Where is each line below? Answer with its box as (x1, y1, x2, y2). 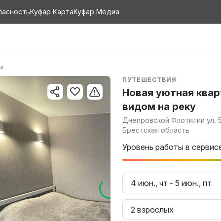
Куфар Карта (30, 7, 74, 16)
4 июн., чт (131, 178, 168, 188)
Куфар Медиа (74, 7, 119, 16)
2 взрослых (131, 205, 174, 215)
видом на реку (122, 101, 196, 112)
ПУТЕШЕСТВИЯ (122, 76, 177, 83)
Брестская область (122, 126, 189, 134)
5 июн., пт (175, 178, 212, 188)
